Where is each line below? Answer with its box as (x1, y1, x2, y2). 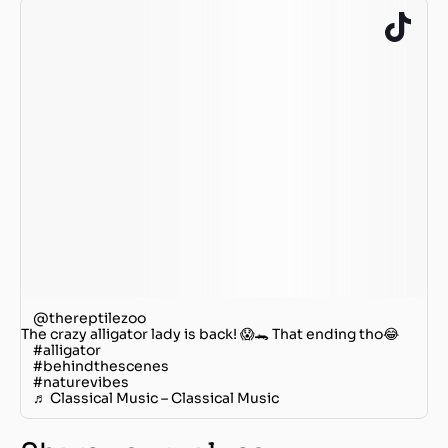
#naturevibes (33, 372, 129, 391)
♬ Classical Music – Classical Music (33, 388, 279, 407)
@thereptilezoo (33, 308, 146, 327)
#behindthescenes (33, 356, 169, 375)
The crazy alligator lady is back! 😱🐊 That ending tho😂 (21, 324, 399, 343)
